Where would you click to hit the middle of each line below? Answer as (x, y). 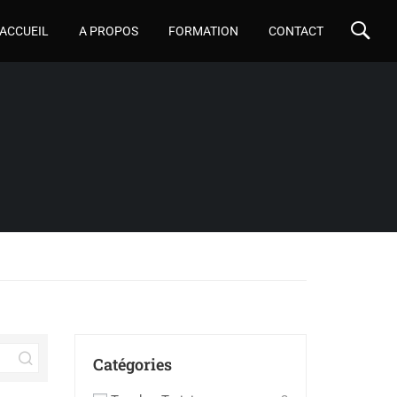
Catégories (132, 364)
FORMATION (203, 31)
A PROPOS (109, 31)
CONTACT (296, 31)
